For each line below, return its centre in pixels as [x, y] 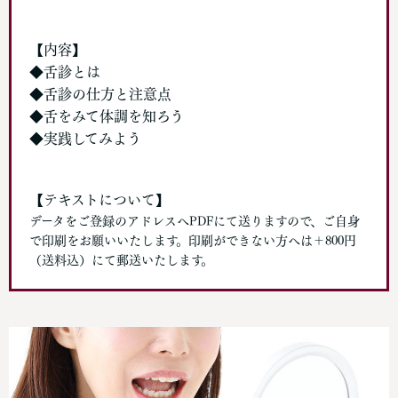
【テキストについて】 [99, 199]
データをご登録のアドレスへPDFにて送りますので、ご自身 [195, 221]
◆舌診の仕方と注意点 [100, 94]
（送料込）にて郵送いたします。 [121, 260]
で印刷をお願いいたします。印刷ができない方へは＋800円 [193, 240]
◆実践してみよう [85, 138]
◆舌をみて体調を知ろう [107, 116]
